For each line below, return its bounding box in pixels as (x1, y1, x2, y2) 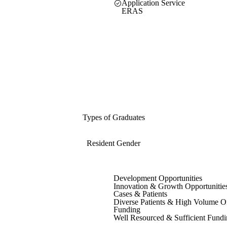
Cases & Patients (113, 190, 167, 199)
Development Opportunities (113, 174, 202, 183)
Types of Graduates (82, 113, 145, 122)
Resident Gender (87, 139, 140, 148)
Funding (113, 205, 140, 214)
